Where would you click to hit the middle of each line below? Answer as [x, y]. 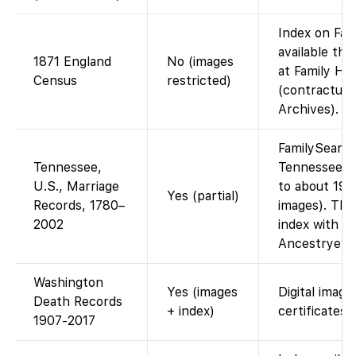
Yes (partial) [203, 195]
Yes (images [202, 292]
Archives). [308, 109]
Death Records [78, 301]
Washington [68, 282]
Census [55, 80]
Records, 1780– [79, 205]
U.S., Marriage [76, 186]
